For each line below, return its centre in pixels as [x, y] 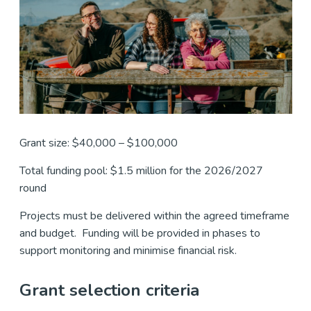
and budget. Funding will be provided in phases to [140, 233]
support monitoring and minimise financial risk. [129, 250]
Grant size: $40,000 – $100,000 [100, 143]
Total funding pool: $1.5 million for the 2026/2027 [141, 170]
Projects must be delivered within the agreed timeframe [154, 216]
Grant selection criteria [109, 290]
